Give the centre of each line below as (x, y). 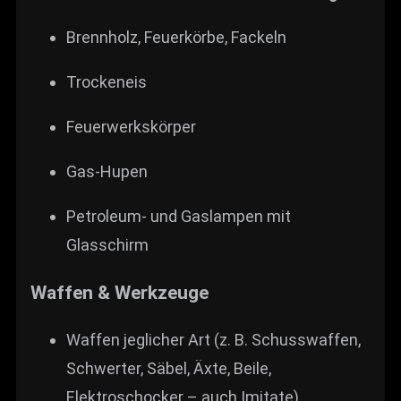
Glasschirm (107, 245)
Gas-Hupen (107, 172)
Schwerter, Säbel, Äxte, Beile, (169, 369)
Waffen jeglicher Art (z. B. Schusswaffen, (213, 340)
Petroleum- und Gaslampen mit (179, 217)
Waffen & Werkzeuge (119, 293)
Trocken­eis (107, 82)
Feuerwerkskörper (131, 127)
